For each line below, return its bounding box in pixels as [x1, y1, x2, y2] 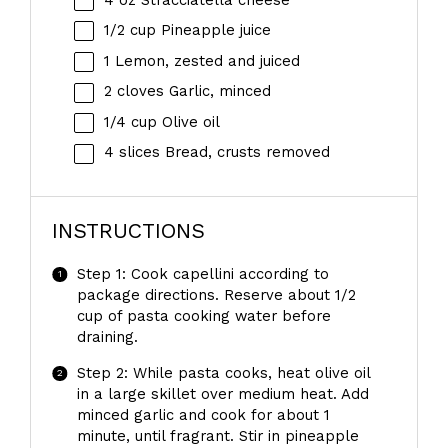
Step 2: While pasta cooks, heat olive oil [76, 364, 370, 382]
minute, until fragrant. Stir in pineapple [76, 427, 359, 445]
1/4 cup [103, 112, 157, 131]
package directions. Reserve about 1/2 [76, 286, 356, 305]
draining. [76, 328, 138, 347]
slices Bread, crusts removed [113, 143, 330, 162]
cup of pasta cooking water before [76, 307, 331, 326]
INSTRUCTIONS [52, 217, 206, 243]
